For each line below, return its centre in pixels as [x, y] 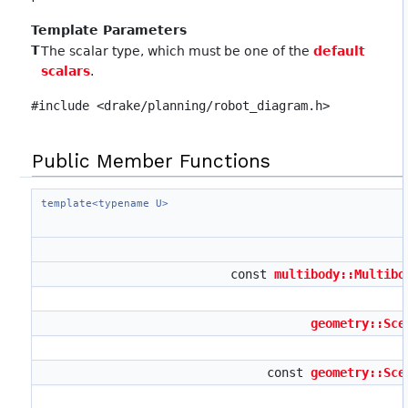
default [340, 51]
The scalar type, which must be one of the [178, 51]
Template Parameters [109, 31]
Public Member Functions [152, 161]
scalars [66, 71]
